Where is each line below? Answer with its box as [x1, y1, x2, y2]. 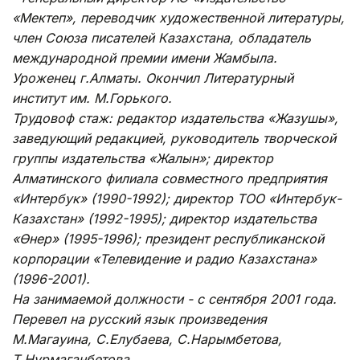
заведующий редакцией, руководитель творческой [12, 129, 336, 146]
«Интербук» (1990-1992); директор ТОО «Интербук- [12, 190, 342, 207]
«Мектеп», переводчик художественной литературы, [12, 9, 345, 26]
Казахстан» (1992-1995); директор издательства [12, 210, 317, 227]
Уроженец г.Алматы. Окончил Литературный [12, 69, 293, 86]
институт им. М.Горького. [12, 89, 172, 106]
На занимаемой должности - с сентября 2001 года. [12, 290, 337, 307]
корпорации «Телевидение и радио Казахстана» [12, 250, 317, 267]
